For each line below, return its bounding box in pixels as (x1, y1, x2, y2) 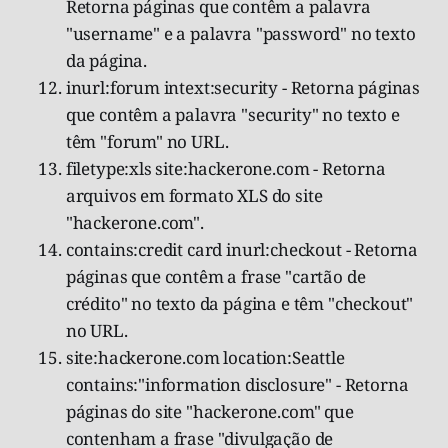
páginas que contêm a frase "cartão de (65, 264, 366, 288)
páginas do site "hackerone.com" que (65, 399, 354, 423)
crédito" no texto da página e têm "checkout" (65, 291, 414, 315)
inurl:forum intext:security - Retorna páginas (65, 75, 421, 99)
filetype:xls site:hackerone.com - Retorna (65, 156, 386, 180)
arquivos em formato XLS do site (65, 183, 323, 207)
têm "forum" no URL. (65, 129, 229, 153)
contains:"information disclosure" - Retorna (65, 372, 409, 396)
